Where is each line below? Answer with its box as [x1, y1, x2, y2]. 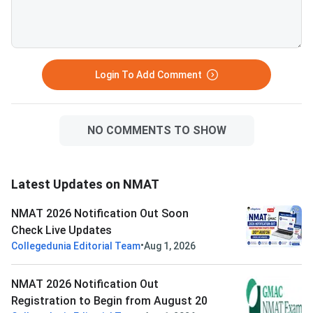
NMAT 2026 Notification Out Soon [11, 207, 189, 221]
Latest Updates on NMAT [11, 177, 159, 192]
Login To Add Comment [94, 69, 202, 81]
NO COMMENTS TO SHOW [87, 124, 226, 138]
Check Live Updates [11, 224, 112, 238]
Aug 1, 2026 [144, 240, 196, 252]
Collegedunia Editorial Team [11, 240, 140, 252]
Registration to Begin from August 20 [11, 294, 208, 308]
